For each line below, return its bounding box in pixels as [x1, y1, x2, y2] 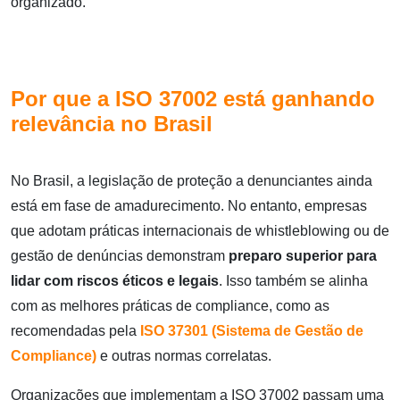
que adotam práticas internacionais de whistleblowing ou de [11, 223, 389, 239]
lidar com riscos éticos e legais [11, 273, 219, 289]
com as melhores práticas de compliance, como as [11, 298, 329, 314]
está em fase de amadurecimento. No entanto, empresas [11, 198, 367, 214]
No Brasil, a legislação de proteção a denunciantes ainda [11, 173, 372, 189]
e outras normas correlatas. [96, 348, 271, 364]
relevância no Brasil [11, 112, 212, 137]
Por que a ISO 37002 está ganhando [11, 87, 375, 112]
